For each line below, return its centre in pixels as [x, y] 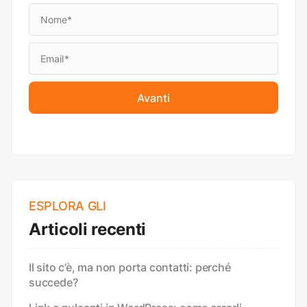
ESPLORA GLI [67, 206]
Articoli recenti [88, 230]
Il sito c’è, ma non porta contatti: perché [130, 268]
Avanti [153, 98]
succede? [53, 283]
